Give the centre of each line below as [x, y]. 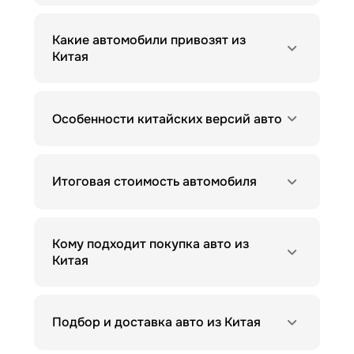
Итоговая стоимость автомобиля [154, 182]
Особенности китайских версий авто [167, 119]
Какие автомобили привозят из [149, 40]
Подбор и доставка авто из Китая [156, 322]
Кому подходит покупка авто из [150, 243]
